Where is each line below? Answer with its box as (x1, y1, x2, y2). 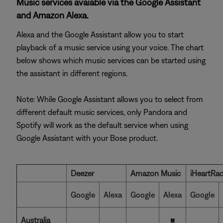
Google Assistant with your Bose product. (16, 133, 158, 142)
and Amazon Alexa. (16, 10, 89, 20)
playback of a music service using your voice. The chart (16, 43, 204, 52)
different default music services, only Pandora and (16, 108, 187, 116)
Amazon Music (130, 169, 181, 178)
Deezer (71, 169, 94, 178)
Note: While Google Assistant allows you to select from (16, 95, 203, 104)
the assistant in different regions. (16, 69, 127, 78)
